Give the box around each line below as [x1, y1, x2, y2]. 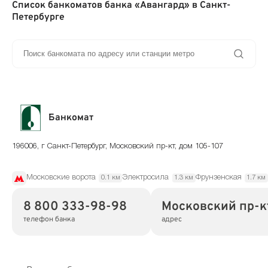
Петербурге [12, 11, 65, 24]
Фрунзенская [195, 174, 242, 182]
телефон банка [23, 215, 75, 225]
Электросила [122, 174, 169, 182]
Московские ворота [26, 174, 96, 182]
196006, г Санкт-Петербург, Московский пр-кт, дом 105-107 [12, 143, 223, 151]
